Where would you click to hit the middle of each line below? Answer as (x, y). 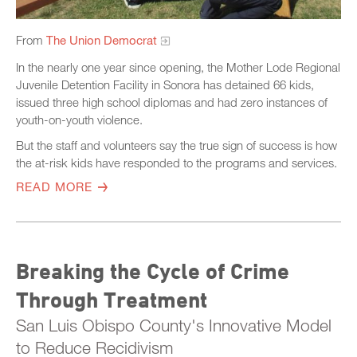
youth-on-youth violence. (79, 119)
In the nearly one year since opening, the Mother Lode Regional (178, 67)
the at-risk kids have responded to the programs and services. (177, 162)
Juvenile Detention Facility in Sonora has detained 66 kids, (165, 84)
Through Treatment (112, 299)
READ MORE (54, 186)
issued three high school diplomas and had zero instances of (172, 102)
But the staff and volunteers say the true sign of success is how (177, 145)
